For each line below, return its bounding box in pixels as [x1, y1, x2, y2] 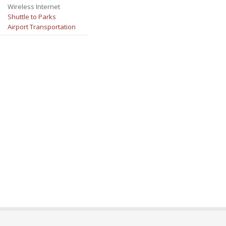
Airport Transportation [7, 22, 76, 31]
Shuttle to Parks [7, 12, 56, 21]
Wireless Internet [7, 2, 60, 11]
